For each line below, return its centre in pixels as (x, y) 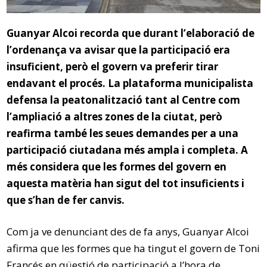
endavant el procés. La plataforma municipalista (130, 83)
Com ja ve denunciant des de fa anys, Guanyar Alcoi (128, 231)
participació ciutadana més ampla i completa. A (128, 150)
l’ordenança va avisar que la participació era (119, 49)
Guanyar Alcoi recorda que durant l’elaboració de (131, 33)
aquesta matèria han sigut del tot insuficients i (126, 183)
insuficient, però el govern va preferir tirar (113, 66)
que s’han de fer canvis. (66, 200)
